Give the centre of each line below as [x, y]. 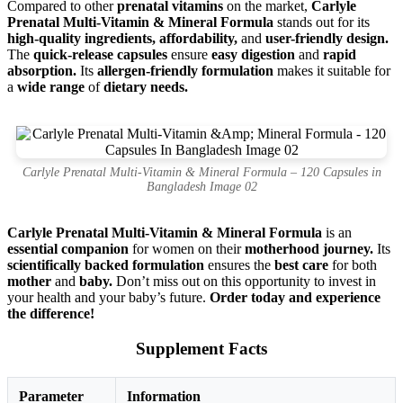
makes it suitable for [332, 71]
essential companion [68, 249]
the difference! [51, 314]
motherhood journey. [309, 249]
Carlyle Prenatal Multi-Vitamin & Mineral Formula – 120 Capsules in [201, 173]
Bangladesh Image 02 [201, 187]
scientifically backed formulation [106, 265]
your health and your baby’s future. [107, 298]
